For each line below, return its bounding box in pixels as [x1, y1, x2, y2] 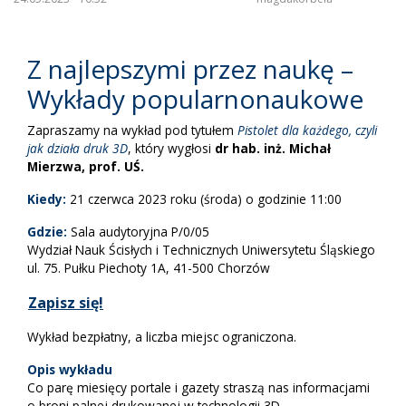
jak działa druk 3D [27, 140, 128, 158]
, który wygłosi [128, 140, 215, 158]
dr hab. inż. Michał [215, 140, 331, 158]
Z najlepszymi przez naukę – [27, 52, 353, 87]
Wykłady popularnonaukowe [27, 82, 363, 117]
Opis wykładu [27, 361, 112, 379]
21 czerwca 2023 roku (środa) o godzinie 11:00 [66, 190, 342, 208]
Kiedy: [27, 190, 66, 208]
